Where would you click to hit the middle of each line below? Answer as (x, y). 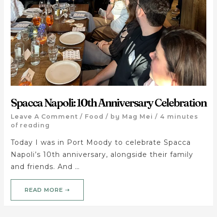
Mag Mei (137, 116)
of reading (30, 125)
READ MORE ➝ (47, 190)
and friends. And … (45, 166)
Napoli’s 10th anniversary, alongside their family (102, 154)
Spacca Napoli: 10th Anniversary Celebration (108, 103)
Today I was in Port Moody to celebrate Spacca (101, 142)
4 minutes (179, 116)
